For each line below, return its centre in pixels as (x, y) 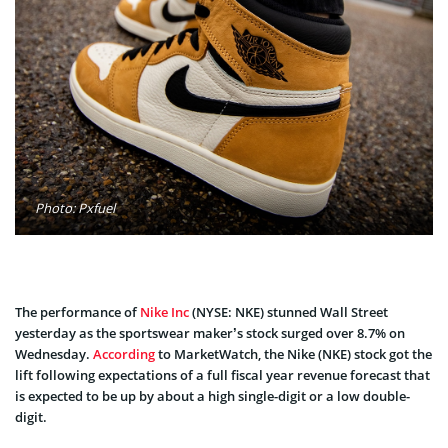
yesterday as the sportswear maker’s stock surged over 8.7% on (210, 332)
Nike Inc (164, 311)
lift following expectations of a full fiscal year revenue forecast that (222, 374)
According (124, 353)
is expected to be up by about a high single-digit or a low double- (212, 395)
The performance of (77, 311)
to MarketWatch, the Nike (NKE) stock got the (293, 353)
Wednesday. (54, 353)
